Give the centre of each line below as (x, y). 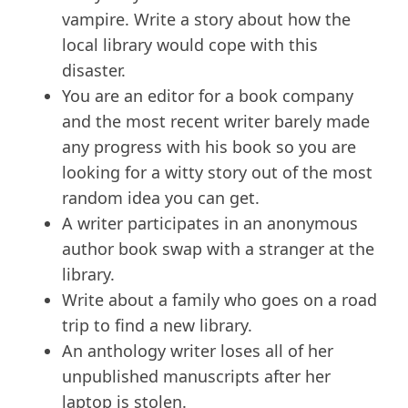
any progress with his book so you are (209, 147)
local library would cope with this (190, 45)
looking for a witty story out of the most (217, 173)
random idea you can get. (161, 198)
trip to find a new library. (157, 326)
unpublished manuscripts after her (196, 377)
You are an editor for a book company (208, 96)
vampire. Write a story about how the (206, 20)
